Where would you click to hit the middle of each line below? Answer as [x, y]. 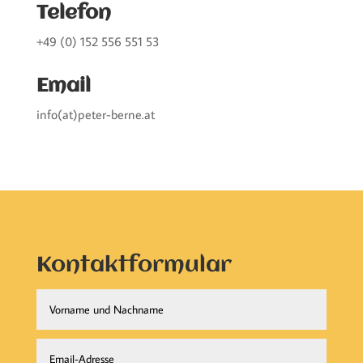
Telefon [73, 13]
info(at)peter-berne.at [95, 114]
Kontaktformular [134, 266]
